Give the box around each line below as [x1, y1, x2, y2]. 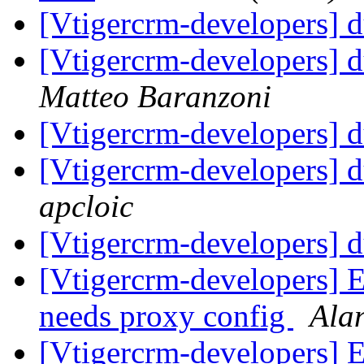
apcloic [39, 188, 133, 224]
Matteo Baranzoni [39, 79, 271, 115]
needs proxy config [39, 298, 293, 334]
